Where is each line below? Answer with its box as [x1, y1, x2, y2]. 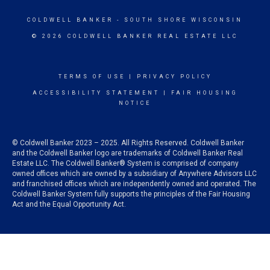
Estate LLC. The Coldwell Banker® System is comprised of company [12, 159, 239, 168]
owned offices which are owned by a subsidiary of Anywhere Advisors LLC [12, 169, 257, 178]
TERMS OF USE [58, 74, 125, 80]
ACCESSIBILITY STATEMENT [32, 90, 160, 96]
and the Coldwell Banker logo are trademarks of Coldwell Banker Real [12, 149, 243, 157]
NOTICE [119, 100, 151, 106]
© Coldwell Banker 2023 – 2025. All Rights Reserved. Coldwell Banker [12, 139, 244, 147]
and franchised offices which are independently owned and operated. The [12, 180, 256, 188]
